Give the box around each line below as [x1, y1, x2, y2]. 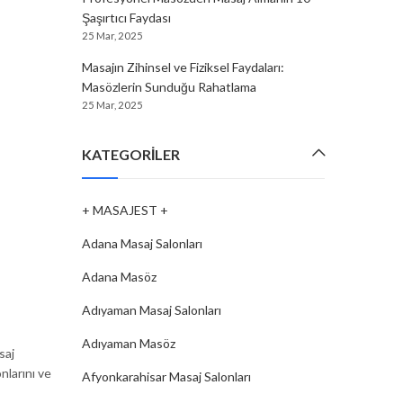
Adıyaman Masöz [82, 336, 175, 351]
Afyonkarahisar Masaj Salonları [82, 369, 251, 384]
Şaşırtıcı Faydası [82, 10, 171, 25]
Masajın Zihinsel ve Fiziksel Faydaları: [82, 59, 284, 75]
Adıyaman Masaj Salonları [82, 302, 221, 318]
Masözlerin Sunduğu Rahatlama [82, 79, 256, 94]
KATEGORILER [82, 146, 180, 163]
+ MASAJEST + [82, 202, 168, 218]
